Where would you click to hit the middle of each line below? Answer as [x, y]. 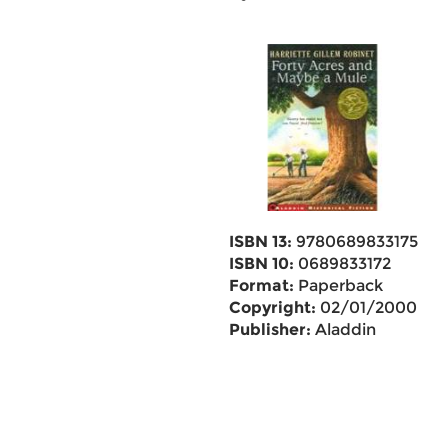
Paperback [338, 285]
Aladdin [343, 329]
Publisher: [269, 329]
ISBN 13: [260, 241]
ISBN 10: [261, 263]
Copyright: [272, 307]
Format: [261, 285]
